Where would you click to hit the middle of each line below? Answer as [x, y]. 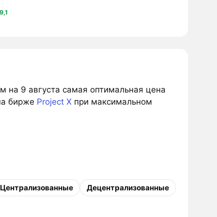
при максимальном [112, 102]
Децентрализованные [128, 187]
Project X [54, 102]
